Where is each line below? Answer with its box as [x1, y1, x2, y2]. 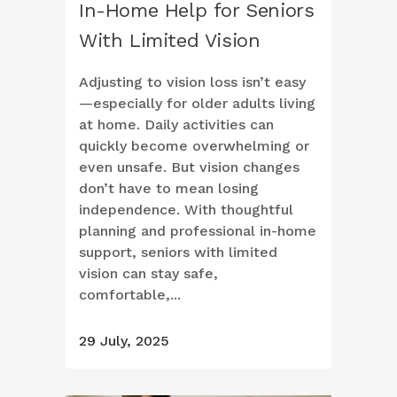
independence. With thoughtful [79, 201, 293, 219]
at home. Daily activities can [79, 116, 274, 134]
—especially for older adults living [79, 95, 315, 113]
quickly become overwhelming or [79, 137, 309, 155]
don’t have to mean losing [79, 180, 259, 198]
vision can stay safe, [79, 265, 218, 283]
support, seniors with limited [79, 244, 277, 261]
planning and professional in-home [79, 222, 316, 240]
